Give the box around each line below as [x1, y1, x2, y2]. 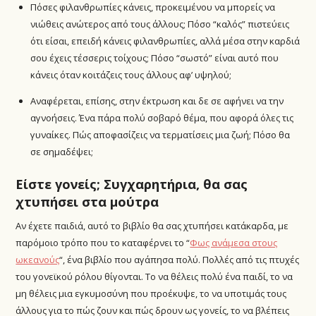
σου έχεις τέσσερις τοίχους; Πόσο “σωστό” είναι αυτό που [30, 51, 279, 65]
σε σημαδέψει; [30, 145, 94, 159]
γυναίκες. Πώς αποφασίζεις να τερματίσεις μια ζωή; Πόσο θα [30, 128, 291, 142]
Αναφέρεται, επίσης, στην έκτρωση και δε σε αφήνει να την [30, 95, 284, 108]
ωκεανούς [16, 253, 60, 266]
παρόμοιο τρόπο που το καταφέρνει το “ [16, 236, 190, 249]
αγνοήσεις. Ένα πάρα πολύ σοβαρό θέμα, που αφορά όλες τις [30, 111, 294, 125]
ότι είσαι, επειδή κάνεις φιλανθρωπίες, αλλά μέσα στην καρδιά [30, 35, 300, 48]
